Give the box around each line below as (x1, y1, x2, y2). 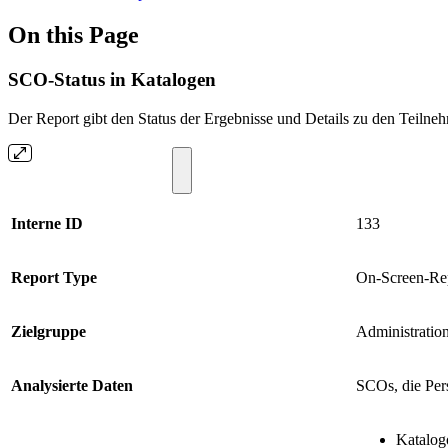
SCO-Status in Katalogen (8, 68, 216, 90)
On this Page (8, 21, 139, 48)
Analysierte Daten (11, 376, 133, 394)
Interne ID (11, 214, 83, 232)
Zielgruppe (11, 322, 86, 340)
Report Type (11, 268, 97, 286)
